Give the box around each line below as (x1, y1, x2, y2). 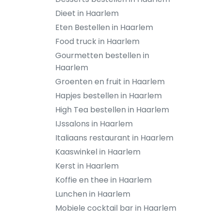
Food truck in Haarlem (55, 36, 139, 47)
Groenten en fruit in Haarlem (55, 76, 165, 87)
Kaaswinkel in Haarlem (55, 146, 140, 157)
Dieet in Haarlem (55, 8, 119, 19)
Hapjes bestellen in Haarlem (55, 90, 162, 101)
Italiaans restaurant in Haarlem (55, 132, 173, 143)
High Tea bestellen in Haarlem (55, 104, 169, 115)
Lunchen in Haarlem (55, 188, 130, 200)
